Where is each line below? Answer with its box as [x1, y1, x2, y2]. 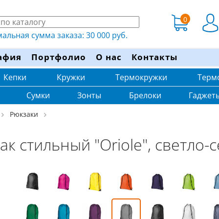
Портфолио [31, 51, 86, 63]
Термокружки [115, 72, 167, 83]
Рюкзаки [10, 109, 38, 119]
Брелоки [129, 90, 161, 101]
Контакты [131, 51, 177, 63]
